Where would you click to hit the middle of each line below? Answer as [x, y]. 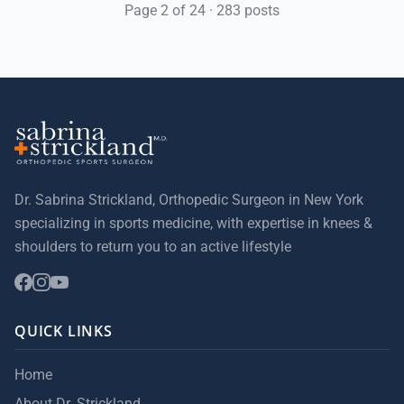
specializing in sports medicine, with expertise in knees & [193, 223]
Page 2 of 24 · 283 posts [202, 10]
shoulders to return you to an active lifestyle [153, 247]
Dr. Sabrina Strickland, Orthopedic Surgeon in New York [189, 200]
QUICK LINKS [64, 331]
